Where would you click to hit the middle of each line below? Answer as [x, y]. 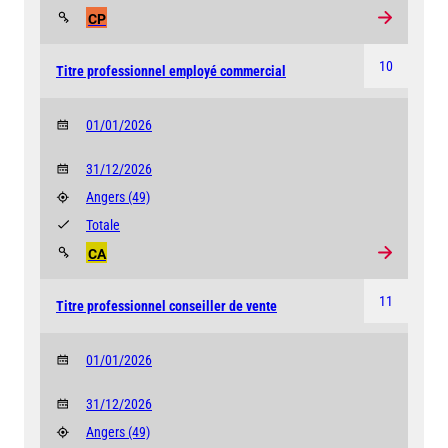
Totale [103, 224]
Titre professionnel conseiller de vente [166, 305]
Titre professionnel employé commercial [171, 70]
